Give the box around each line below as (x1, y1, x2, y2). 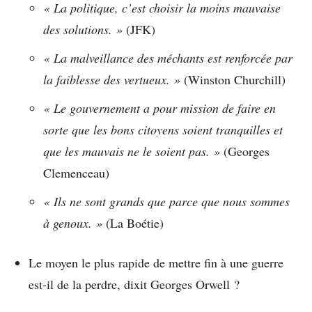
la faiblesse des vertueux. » (43, 71, 180, 88)
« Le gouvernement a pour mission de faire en (43, 100, 276, 117)
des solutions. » (43, 21, 123, 38)
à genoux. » (43, 214, 102, 232)
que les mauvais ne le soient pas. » (43, 143, 220, 160)
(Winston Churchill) (180, 71, 286, 88)
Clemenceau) (43, 164, 109, 182)
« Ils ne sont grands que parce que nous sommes (43, 193, 290, 210)
